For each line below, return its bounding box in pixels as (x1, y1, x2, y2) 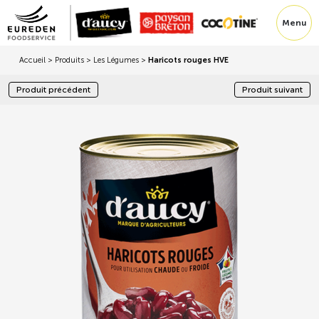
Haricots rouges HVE (148, 56, 229, 65)
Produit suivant (242, 85, 303, 95)
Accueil (19, 56, 46, 65)
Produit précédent (16, 85, 90, 95)
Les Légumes (93, 56, 139, 65)
